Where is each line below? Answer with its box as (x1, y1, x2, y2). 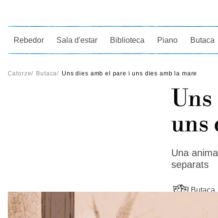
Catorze (7, 70, 32, 77)
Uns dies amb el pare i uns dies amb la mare (62, 70, 198, 77)
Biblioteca (110, 36, 145, 44)
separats (171, 159, 209, 170)
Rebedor (14, 36, 44, 44)
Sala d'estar (56, 36, 98, 44)
